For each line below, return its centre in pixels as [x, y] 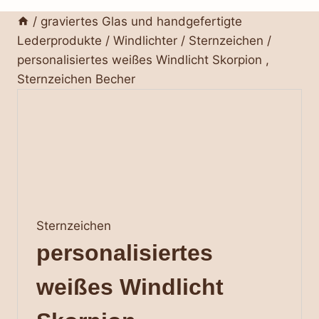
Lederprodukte [59, 40]
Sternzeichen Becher [76, 79]
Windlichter [145, 40]
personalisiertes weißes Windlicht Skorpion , [143, 59]
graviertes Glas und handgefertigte [141, 21]
